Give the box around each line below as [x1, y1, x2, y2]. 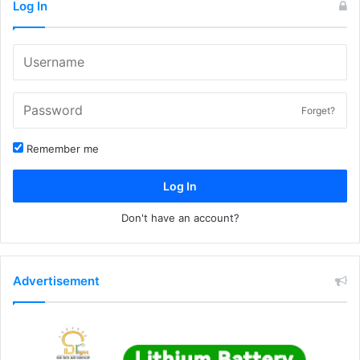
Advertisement [13, 273, 100, 289]
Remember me [23, 142, 99, 156]
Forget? [301, 104, 335, 117]
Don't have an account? [121, 211, 239, 225]
